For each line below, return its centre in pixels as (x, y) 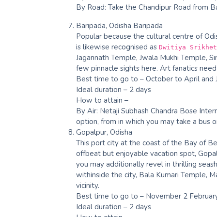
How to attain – (102, 100)
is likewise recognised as (117, 47)
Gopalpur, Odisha (104, 132)
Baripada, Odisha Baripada (119, 25)
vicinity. (88, 185)
